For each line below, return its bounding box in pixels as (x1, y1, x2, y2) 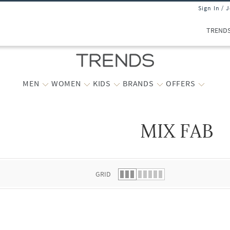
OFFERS (165, 78, 196, 88)
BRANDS (122, 78, 154, 88)
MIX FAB (140, 120, 214, 143)
